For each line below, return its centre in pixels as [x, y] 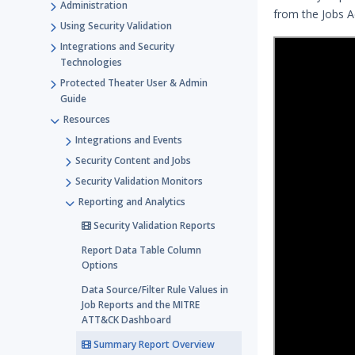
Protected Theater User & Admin [134, 83]
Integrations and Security [117, 46]
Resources [87, 119]
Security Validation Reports [153, 225]
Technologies [91, 62]
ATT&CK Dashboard [126, 320]
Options [100, 265]
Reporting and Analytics [132, 202]
